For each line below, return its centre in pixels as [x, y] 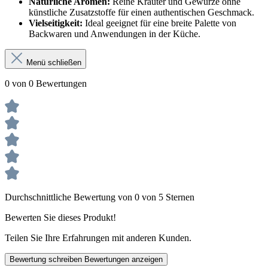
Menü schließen [54, 63]
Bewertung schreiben [47, 260]
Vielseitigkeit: [56, 23]
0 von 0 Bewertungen [46, 84]
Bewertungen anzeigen [124, 260]
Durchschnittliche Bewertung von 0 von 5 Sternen [100, 197]
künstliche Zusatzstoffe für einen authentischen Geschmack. [141, 13]
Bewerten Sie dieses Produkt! [60, 218]
